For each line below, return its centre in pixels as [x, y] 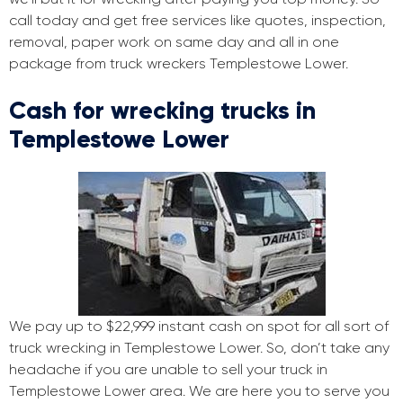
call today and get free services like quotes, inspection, [197, 21]
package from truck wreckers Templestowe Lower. [179, 64]
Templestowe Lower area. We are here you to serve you [199, 391]
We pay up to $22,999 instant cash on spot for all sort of [199, 327]
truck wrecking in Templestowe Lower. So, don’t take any [199, 348]
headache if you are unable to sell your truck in [168, 370]
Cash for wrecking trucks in [162, 111]
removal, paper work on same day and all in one [174, 42]
